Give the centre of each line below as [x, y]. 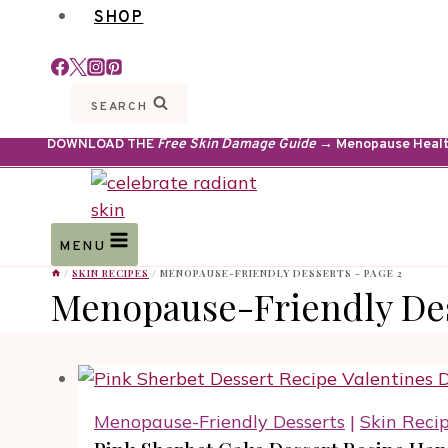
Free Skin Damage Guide [236, 144]
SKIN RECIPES [110, 273]
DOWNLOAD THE [102, 144]
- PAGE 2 [377, 273]
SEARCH [119, 107]
